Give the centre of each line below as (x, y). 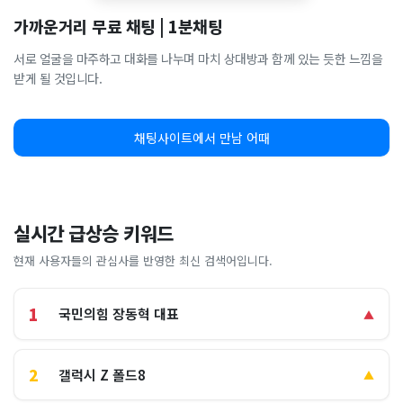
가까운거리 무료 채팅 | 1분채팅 (118, 26)
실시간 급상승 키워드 (94, 233)
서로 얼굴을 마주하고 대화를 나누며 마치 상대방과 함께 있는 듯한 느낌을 (198, 58)
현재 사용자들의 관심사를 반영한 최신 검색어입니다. (143, 260)
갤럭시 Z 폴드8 (102, 374)
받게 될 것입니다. (58, 78)
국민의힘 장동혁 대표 (119, 313)
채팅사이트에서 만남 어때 (201, 138)
